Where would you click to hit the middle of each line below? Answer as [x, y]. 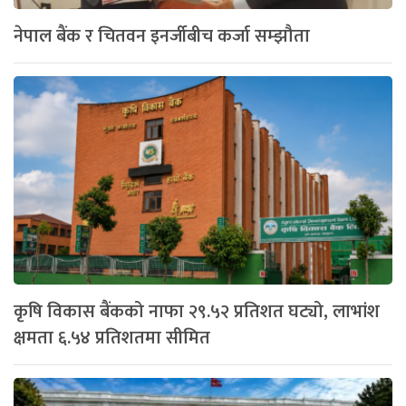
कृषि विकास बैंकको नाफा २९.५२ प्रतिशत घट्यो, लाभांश [197, 311]
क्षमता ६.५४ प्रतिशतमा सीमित [112, 338]
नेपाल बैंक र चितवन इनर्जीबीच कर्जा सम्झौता [162, 36]
